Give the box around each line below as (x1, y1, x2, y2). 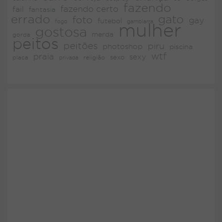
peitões (63, 40, 98, 51)
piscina (169, 43, 193, 51)
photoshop (103, 42, 143, 51)
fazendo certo (60, 3, 118, 13)
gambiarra (127, 18, 153, 24)
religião (83, 54, 105, 60)
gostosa (35, 24, 87, 39)
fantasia (29, 5, 55, 13)
